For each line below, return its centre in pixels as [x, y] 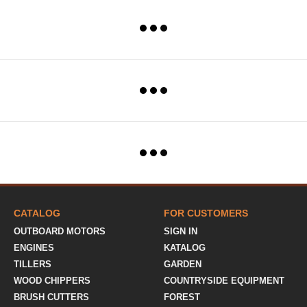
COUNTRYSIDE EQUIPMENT [224, 281]
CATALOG [37, 213]
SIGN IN [181, 231]
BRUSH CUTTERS [51, 297]
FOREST [182, 297]
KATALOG [185, 248]
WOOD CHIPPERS [52, 281]
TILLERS [33, 264]
